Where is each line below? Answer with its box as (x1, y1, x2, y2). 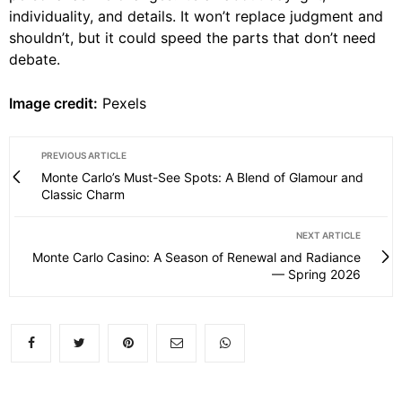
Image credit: (9, 93, 98, 112)
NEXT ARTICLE (296, 229, 361, 240)
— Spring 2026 (272, 266, 361, 282)
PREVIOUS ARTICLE (41, 149, 127, 161)
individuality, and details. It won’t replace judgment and (9, 6, 383, 25)
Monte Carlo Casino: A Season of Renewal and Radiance (32, 249, 361, 265)
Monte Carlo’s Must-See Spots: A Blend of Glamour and (41, 169, 363, 185)
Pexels (98, 93, 146, 112)
